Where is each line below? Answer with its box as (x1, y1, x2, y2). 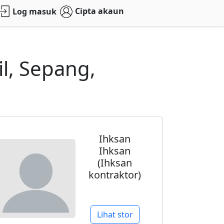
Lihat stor (96, 209, 133, 220)
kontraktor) (88, 168, 141, 181)
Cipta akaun (74, 5, 124, 17)
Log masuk (12, 6, 57, 17)
